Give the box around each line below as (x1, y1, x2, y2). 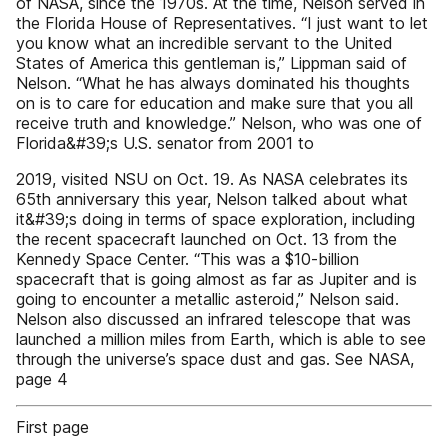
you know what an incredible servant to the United (16, 33, 393, 53)
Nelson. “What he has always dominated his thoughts (16, 73, 410, 93)
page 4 (16, 369, 68, 389)
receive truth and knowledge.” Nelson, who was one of (16, 113, 422, 133)
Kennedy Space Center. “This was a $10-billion (16, 249, 359, 269)
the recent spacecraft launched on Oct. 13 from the (16, 229, 397, 249)
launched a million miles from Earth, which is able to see (16, 329, 426, 349)
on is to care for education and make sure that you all (16, 93, 413, 113)
